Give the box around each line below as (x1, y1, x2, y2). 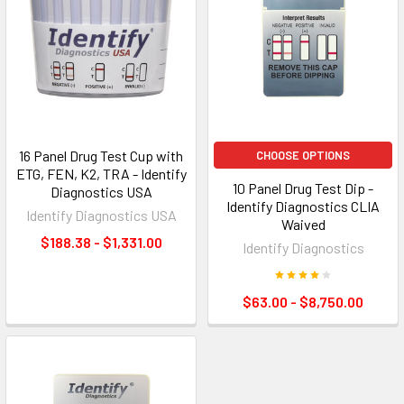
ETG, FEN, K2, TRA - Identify (15, 164, 187, 182)
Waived (280, 215, 326, 233)
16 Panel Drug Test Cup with (19, 146, 183, 164)
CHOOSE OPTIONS (256, 147, 350, 162)
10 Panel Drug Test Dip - (233, 179, 373, 197)
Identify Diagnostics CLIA (226, 197, 380, 215)
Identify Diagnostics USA (25, 206, 177, 224)
